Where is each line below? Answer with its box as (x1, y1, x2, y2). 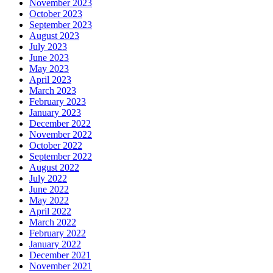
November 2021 (29, 261, 92, 272)
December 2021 (29, 250, 91, 261)
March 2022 (29, 217, 76, 228)
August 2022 (29, 162, 79, 173)
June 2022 (29, 184, 69, 195)
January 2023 (29, 107, 81, 118)
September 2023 (29, 19, 92, 30)
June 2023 (29, 52, 69, 63)
